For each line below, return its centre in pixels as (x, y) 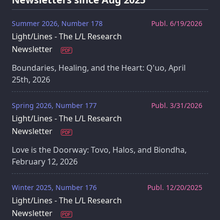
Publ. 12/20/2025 (175, 188)
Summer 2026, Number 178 (57, 24)
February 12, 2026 (45, 162)
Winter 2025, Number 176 (54, 188)
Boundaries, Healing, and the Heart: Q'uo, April (99, 68)
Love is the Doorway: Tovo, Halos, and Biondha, (99, 150)
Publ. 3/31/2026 (177, 106)
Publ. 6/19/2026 (177, 24)
